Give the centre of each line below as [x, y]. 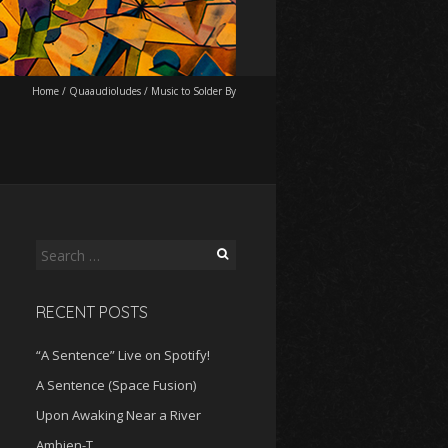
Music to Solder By [193, 91]
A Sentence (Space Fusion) [116, 385]
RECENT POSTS [92, 312]
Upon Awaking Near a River [118, 415]
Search [56, 250]
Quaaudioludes [105, 91]
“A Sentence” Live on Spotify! [123, 355]
